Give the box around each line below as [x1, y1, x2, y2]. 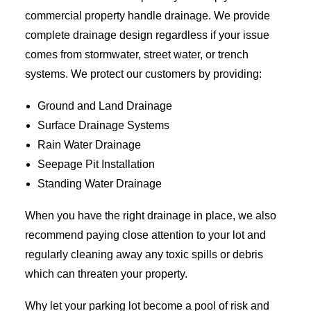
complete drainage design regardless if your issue [25, 29, 269, 41]
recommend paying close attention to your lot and [25, 229, 266, 241]
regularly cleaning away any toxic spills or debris [25, 249, 263, 260]
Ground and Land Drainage [37, 100, 172, 112]
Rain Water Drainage [37, 139, 141, 151]
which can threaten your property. [25, 268, 187, 280]
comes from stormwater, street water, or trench [25, 49, 249, 60]
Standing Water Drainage [37, 178, 162, 190]
